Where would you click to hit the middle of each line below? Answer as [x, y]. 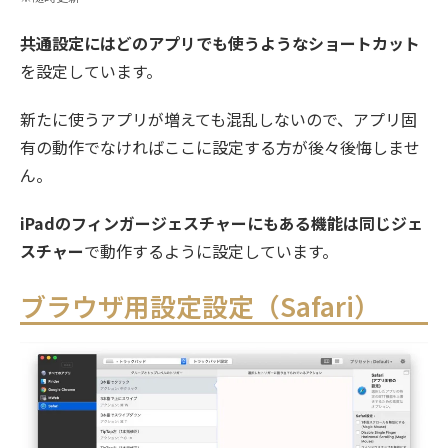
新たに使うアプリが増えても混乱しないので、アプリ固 [218, 118]
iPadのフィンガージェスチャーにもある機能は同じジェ [221, 222]
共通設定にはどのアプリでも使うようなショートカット [220, 42]
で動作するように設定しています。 [211, 250]
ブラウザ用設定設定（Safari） [200, 305]
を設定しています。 [91, 70]
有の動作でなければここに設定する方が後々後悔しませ [220, 146]
